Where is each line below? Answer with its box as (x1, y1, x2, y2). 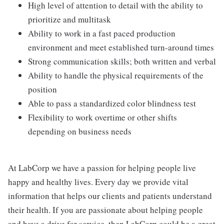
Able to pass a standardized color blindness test (28, 97, 196, 109)
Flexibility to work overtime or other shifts (28, 111, 177, 123)
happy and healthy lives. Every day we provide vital (8, 176, 188, 187)
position (28, 83, 57, 95)
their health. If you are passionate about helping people (8, 204, 203, 215)
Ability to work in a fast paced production (28, 27, 175, 39)
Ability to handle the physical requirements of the (28, 69, 203, 81)
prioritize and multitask (28, 13, 111, 25)
